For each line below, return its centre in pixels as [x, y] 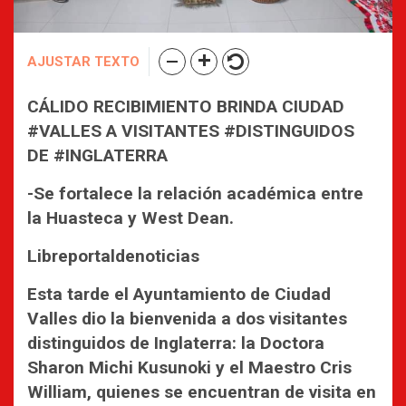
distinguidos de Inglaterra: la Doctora [176, 343]
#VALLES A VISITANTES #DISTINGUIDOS [191, 130]
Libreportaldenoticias [113, 256]
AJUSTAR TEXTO [83, 61]
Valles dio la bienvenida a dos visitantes [187, 318]
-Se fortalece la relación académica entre [195, 193]
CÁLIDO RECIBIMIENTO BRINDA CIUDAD [186, 106]
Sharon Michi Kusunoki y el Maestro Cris [189, 367]
